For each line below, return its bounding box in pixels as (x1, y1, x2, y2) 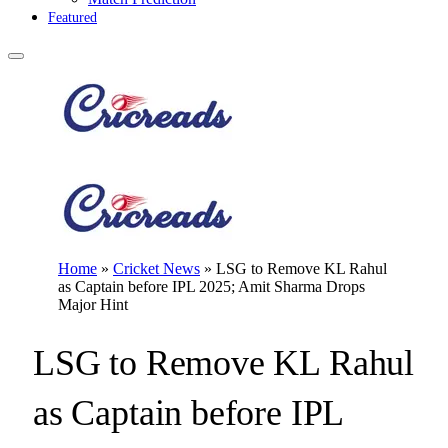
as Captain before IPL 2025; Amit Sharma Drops (58, 278, 365, 295)
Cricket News (113, 260, 200, 277)
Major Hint (58, 296, 128, 313)
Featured (48, 10, 97, 25)
